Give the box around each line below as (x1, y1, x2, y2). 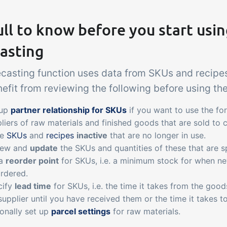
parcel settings (51, 206, 110, 216)
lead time (15, 181, 51, 191)
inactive (77, 130, 107, 140)
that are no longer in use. (107, 130, 206, 140)
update (30, 143, 58, 153)
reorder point (6, 156, 59, 166)
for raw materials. (110, 206, 180, 216)
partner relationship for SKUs (11, 105, 127, 115)
